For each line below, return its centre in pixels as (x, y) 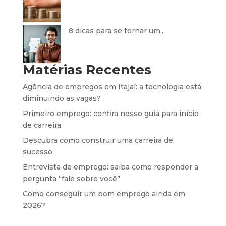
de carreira (42, 125)
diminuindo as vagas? (62, 98)
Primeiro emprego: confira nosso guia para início (110, 113)
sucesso (37, 152)
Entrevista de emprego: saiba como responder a (110, 167)
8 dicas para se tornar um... (117, 31)
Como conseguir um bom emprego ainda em (104, 193)
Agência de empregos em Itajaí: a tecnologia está (112, 87)
